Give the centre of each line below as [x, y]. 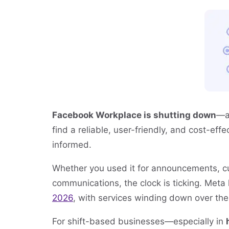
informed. [72, 145]
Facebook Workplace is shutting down [134, 115]
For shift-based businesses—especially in [139, 221]
